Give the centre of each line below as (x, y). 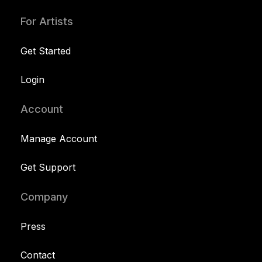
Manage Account (59, 138)
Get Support (48, 167)
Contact (38, 255)
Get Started (46, 51)
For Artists (47, 21)
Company (44, 196)
